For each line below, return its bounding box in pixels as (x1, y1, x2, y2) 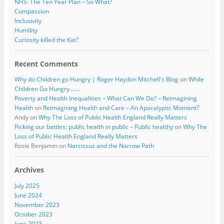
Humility (14, 26, 37, 35)
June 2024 (14, 190, 42, 199)
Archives (14, 165, 44, 175)
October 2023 (14, 209, 52, 218)
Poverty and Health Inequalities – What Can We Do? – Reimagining (14, 94, 197, 103)
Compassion (14, 7, 49, 16)
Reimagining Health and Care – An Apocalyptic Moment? (42, 103, 199, 112)
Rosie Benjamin (14, 141, 57, 150)
